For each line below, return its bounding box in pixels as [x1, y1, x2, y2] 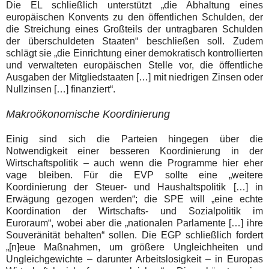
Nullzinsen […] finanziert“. [6, 83, 115, 94]
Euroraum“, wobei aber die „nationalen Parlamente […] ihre [6, 217, 263, 228]
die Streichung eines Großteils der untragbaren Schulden [6, 23, 263, 34]
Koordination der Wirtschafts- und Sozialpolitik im [6, 205, 263, 216]
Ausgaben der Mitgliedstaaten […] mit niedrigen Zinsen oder [6, 71, 263, 82]
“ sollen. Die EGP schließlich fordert [101, 229, 264, 240]
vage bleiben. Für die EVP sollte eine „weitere [6, 169, 263, 180]
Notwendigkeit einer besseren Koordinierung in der [6, 145, 263, 156]
